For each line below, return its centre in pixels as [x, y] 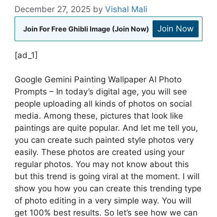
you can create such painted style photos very [104, 140]
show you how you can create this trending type [108, 189]
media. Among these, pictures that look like [99, 116]
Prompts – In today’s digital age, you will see [101, 92]
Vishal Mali [126, 9]
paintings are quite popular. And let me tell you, [106, 128]
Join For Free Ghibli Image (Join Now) [86, 29]
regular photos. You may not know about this [102, 164]
